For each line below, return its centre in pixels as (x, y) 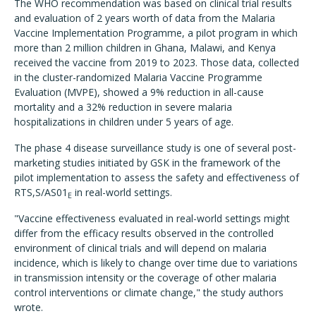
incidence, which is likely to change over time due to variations (156, 263)
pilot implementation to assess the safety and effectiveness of (157, 177)
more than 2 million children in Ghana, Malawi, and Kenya (145, 48)
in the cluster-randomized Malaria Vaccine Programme (138, 77)
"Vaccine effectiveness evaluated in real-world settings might (152, 218)
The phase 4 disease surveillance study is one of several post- (155, 148)
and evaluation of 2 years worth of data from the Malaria (145, 18)
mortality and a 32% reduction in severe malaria (123, 107)
